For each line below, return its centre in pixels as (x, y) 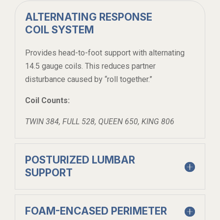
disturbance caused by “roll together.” (89, 79)
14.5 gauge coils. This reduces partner (90, 66)
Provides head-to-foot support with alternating (105, 53)
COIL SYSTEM (59, 29)
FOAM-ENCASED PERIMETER (96, 211)
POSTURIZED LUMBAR (80, 160)
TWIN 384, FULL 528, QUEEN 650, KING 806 (100, 121)
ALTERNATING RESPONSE (89, 17)
